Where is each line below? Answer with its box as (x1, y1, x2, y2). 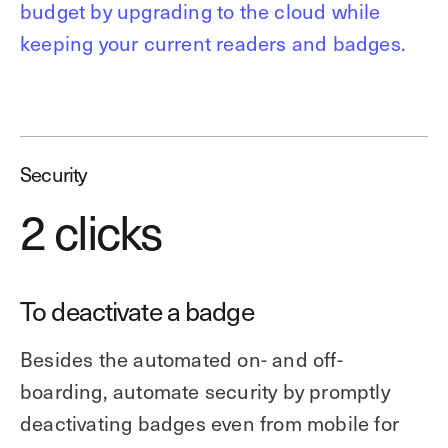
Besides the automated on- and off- (20, 343, 343, 374)
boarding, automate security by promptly (20, 375, 390, 406)
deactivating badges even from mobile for (20, 407, 400, 438)
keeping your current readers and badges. (20, 28, 407, 59)
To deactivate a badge (20, 290, 254, 331)
